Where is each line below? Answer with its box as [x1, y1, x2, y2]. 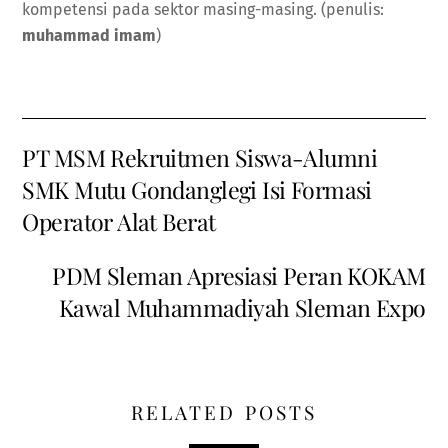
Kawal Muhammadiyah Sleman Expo [58, 292, 426, 324]
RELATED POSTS [131, 399, 317, 426]
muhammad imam [22, 26, 157, 46]
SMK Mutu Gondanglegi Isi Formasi [22, 173, 372, 205]
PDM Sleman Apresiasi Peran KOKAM [52, 260, 426, 292]
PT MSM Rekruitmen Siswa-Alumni [22, 141, 378, 173]
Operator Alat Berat [22, 205, 216, 237]
